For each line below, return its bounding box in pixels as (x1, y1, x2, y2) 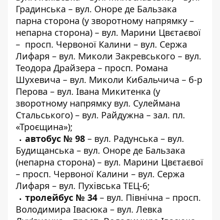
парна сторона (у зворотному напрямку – (16, 15, 194, 27)
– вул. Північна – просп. (97, 192, 201, 203)
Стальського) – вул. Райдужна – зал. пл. (16, 109, 185, 121)
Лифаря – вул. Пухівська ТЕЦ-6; (16, 180, 150, 192)
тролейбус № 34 (25, 192, 97, 203)
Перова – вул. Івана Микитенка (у (16, 85, 160, 97)
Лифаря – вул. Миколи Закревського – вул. (16, 50, 201, 62)
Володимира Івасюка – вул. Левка (16, 203, 162, 215)
